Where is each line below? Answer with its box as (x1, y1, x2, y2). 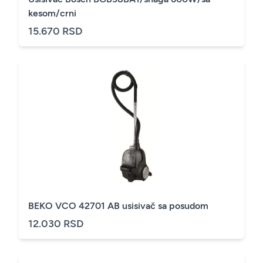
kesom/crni (28, 8, 76, 19)
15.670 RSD (28, 25, 83, 38)
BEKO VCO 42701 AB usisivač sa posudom (28, 200, 208, 212)
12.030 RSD (28, 217, 84, 231)
